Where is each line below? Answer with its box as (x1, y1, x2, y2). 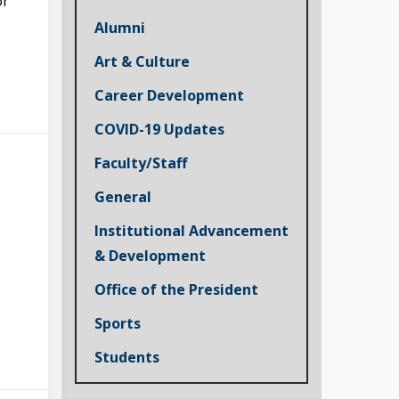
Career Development (94, 85, 244, 105)
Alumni (94, 17, 145, 37)
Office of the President (94, 279, 258, 299)
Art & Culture (94, 51, 190, 71)
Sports (94, 313, 141, 333)
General (94, 186, 151, 207)
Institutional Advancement (94, 220, 289, 240)
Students (94, 346, 159, 367)
